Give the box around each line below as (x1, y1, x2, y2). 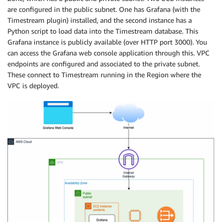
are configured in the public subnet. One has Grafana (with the (7, 4, 200, 13)
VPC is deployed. (7, 81, 59, 90)
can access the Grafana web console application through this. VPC (7, 48, 210, 57)
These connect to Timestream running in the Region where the (7, 70, 201, 79)
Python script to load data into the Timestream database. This (7, 26, 198, 35)
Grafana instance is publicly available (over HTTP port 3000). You (7, 37, 207, 46)
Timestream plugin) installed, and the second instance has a (7, 15, 192, 24)
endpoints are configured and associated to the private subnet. (7, 59, 200, 68)
